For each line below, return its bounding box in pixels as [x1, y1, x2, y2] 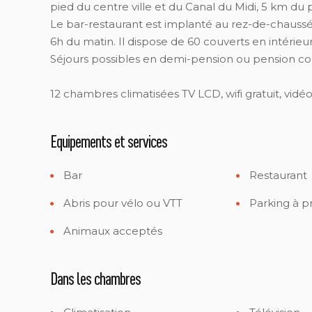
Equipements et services [50, 131, 167, 151]
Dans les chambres [50, 268, 141, 288]
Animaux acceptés [61, 224, 162, 237]
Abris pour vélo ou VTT [61, 196, 182, 210]
